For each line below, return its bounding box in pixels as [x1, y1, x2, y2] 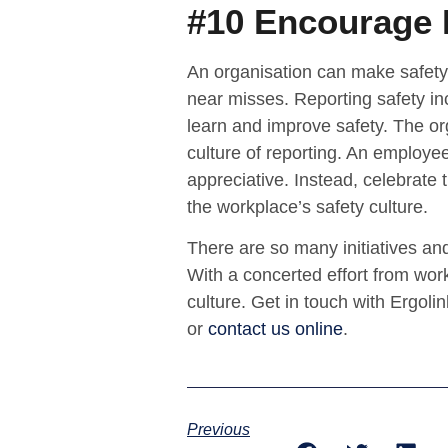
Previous [187, 420, 250, 438]
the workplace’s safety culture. [187, 196, 428, 217]
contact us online [208, 319, 343, 340]
